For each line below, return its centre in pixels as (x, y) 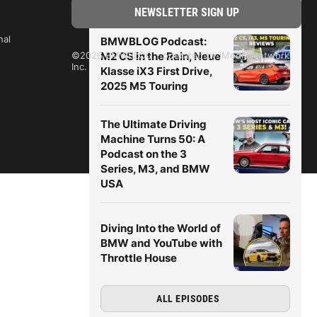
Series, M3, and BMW (155, 169)
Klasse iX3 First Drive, (156, 71)
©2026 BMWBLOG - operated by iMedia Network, (182, 56)
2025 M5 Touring (144, 86)
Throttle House (139, 258)
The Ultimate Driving (154, 124)
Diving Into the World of (161, 228)
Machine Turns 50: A (153, 139)
